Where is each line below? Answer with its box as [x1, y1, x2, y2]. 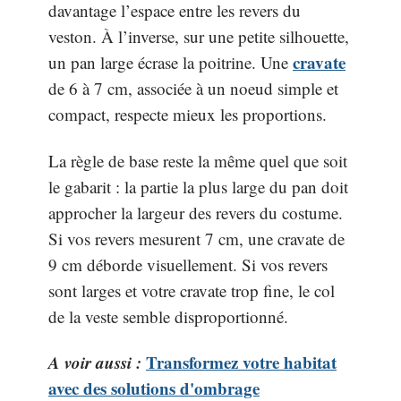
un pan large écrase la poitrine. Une [48, 51, 293, 73]
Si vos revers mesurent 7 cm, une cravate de [48, 226, 345, 250]
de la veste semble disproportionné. [48, 304, 288, 328]
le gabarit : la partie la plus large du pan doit [48, 175, 348, 198]
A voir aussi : [48, 350, 141, 374]
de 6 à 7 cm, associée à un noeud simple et [48, 77, 338, 99]
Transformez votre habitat [146, 350, 337, 374]
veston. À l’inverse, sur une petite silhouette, [48, 25, 349, 47]
